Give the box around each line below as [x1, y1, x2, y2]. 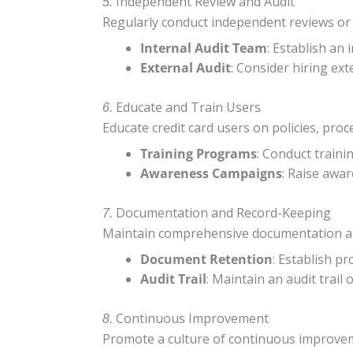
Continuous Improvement [116, 309, 269, 327]
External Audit [140, 58, 231, 76]
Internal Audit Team [140, 39, 267, 57]
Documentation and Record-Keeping [116, 203, 331, 221]
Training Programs [140, 144, 257, 162]
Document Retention [140, 250, 273, 268]
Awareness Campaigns [140, 164, 282, 182]
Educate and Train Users [116, 98, 261, 116]
